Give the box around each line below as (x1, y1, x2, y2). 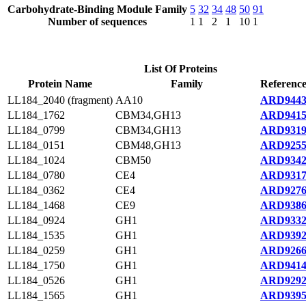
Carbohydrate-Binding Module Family (8, 3, 187, 15)
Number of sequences (48, 16, 147, 27)
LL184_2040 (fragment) (8, 94, 113, 106)
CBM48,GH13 (115, 139, 181, 151)
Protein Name (28, 78, 92, 89)
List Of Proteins (144, 63, 217, 74)
